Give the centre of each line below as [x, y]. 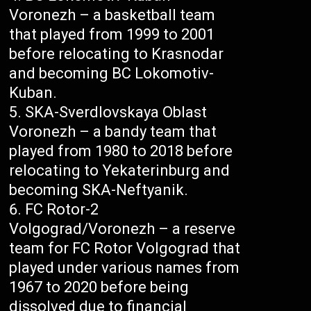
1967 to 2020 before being [99, 287]
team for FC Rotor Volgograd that [125, 248]
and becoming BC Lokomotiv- [112, 73]
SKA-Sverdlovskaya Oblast [116, 112]
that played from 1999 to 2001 [112, 34]
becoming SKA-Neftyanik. [99, 190]
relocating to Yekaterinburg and [120, 170]
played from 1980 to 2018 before [121, 151]
